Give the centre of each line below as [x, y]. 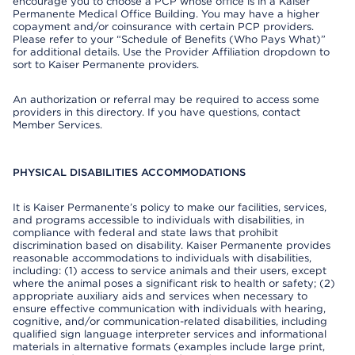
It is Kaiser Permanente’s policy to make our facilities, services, [170, 207]
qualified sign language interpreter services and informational [170, 334]
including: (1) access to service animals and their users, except [170, 271]
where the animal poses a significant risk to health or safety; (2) [174, 283]
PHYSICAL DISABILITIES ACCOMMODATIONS [129, 172]
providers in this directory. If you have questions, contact [157, 112]
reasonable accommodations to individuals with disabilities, [162, 258]
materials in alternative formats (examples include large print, [169, 347]
